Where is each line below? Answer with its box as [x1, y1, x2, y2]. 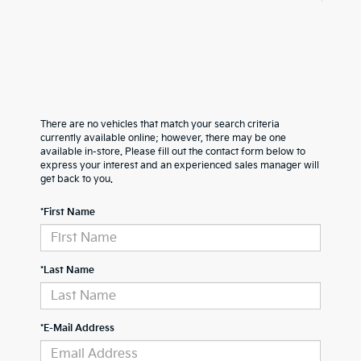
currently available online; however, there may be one [40, 132, 286, 144]
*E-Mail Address [40, 322, 114, 334]
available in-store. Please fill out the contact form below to [40, 146, 305, 158]
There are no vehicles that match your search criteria [40, 118, 280, 131]
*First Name [40, 206, 95, 218]
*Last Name [40, 264, 94, 276]
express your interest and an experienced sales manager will [40, 160, 319, 172]
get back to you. [40, 173, 113, 185]
